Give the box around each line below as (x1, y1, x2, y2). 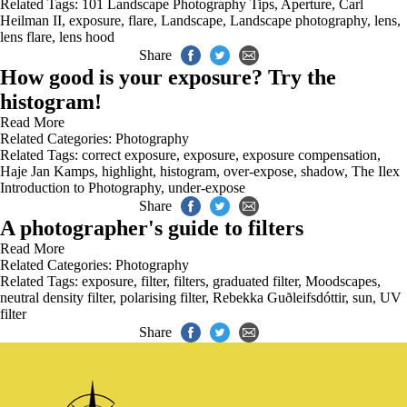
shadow (301, 164, 344, 179)
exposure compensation (243, 147, 377, 163)
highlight (102, 164, 153, 179)
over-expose (223, 164, 293, 179)
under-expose (168, 180, 245, 195)
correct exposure (82, 147, 176, 163)
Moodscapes (305, 273, 377, 289)
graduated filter (213, 273, 298, 289)
